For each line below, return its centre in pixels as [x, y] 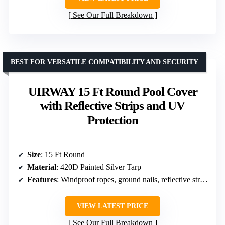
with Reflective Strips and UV [113, 105]
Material [42, 167]
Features [42, 179]
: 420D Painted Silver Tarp [99, 167]
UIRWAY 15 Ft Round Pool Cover [113, 91]
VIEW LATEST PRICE [113, 206]
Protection [113, 120]
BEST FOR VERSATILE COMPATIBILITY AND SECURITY [104, 62]
